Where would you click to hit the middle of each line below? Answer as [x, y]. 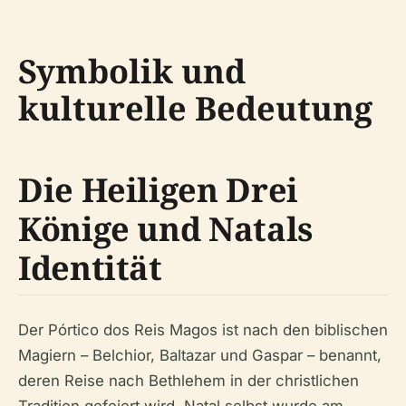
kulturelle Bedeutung [195, 108]
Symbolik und [132, 71]
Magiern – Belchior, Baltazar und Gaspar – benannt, [200, 355]
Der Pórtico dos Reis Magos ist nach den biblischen [203, 330]
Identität [90, 268]
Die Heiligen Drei [158, 190]
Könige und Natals [165, 229]
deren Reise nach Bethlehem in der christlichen [188, 381]
